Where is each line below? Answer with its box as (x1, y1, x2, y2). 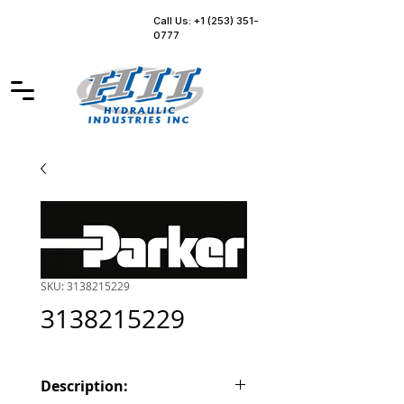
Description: (41, 376, 128, 396)
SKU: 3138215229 (41, 279, 130, 293)
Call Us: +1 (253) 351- (153, 14, 259, 27)
